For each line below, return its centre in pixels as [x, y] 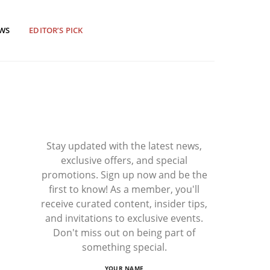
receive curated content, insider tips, [124, 204]
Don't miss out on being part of [124, 233]
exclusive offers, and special [124, 160]
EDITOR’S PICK [56, 30]
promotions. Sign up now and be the [124, 175]
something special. [124, 247]
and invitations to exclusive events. [124, 218]
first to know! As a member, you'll [124, 189]
